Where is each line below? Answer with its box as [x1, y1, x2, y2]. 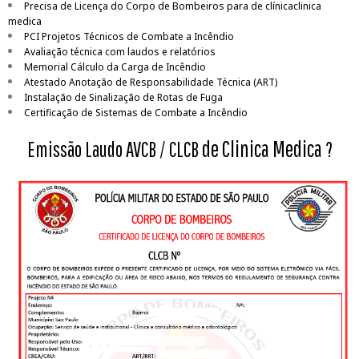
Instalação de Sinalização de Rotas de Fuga [24, 91, 223, 104]
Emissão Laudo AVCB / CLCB [26, 137, 202, 161]
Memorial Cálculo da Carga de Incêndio [24, 60, 206, 74]
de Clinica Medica [201, 135, 325, 162]
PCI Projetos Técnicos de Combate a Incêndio [24, 30, 236, 43]
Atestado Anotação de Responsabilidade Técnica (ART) [24, 75, 277, 89]
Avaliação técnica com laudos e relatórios [24, 45, 216, 58]
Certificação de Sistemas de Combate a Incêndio [24, 106, 248, 119]
